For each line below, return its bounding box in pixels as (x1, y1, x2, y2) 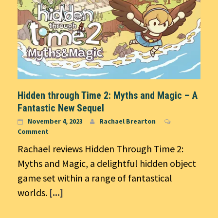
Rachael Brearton (99, 117, 156, 126)
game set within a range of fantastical (18, 172, 172, 184)
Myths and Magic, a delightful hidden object (18, 157, 196, 170)
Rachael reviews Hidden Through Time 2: (18, 143, 183, 155)
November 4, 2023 (28, 117, 83, 126)
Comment (18, 127, 49, 136)
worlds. (18, 186, 49, 199)
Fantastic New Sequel (18, 102, 104, 114)
